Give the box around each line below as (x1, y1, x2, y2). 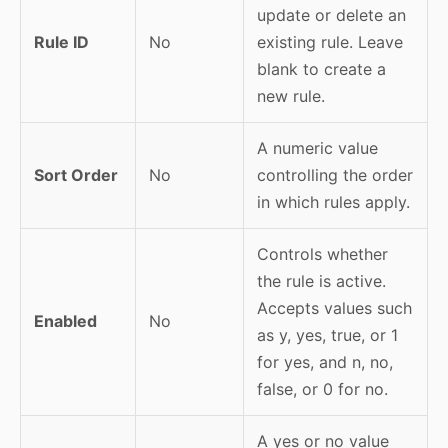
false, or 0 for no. (256, 378, 388, 399)
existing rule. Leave (256, 31, 403, 52)
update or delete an (256, 4, 406, 25)
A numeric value (256, 137, 378, 158)
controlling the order (256, 164, 413, 185)
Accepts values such (256, 297, 412, 318)
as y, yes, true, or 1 (256, 324, 398, 345)
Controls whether (256, 243, 388, 264)
